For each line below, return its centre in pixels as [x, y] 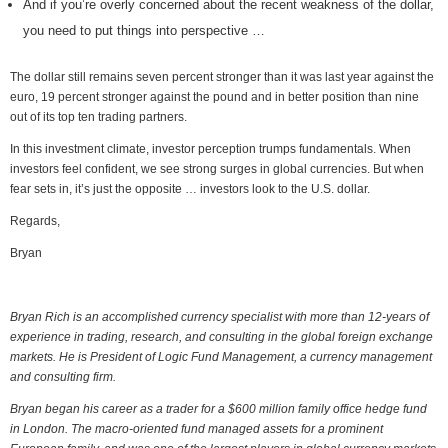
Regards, [35, 221]
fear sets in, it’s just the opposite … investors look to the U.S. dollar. [190, 189]
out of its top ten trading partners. [98, 117]
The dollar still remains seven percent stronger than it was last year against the [222, 77]
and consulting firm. [63, 377]
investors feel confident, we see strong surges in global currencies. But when [217, 169]
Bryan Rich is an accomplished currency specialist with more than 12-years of [219, 317]
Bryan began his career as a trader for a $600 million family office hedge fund [218, 409]
